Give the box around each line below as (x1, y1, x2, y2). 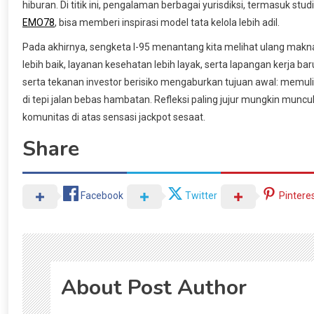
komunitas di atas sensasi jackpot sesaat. (22, 111, 205, 123)
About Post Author (61, 273, 247, 302)
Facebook (81, 189, 123, 201)
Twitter (185, 189, 217, 201)
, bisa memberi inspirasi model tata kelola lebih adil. (55, 16, 280, 28)
